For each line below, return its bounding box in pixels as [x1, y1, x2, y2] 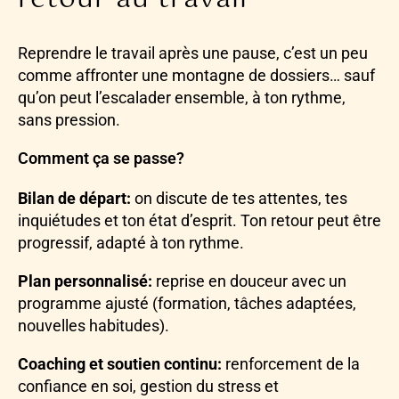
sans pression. [18, 110, 120, 129]
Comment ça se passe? [18, 148, 184, 167]
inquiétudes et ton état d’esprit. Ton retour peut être [18, 210, 381, 230]
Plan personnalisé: [18, 271, 152, 290]
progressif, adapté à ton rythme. [18, 232, 244, 252]
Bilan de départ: [18, 188, 131, 208]
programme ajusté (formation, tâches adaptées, [18, 293, 356, 313]
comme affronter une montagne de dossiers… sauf [18, 65, 375, 85]
